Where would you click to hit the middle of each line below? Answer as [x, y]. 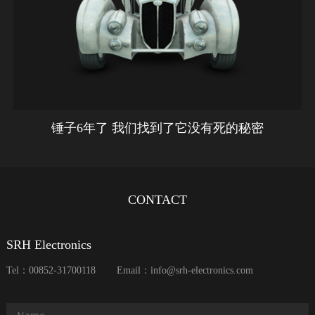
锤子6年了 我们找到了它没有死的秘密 [157, 128]
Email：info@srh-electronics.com [185, 270]
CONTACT [157, 199]
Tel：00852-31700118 [51, 270]
